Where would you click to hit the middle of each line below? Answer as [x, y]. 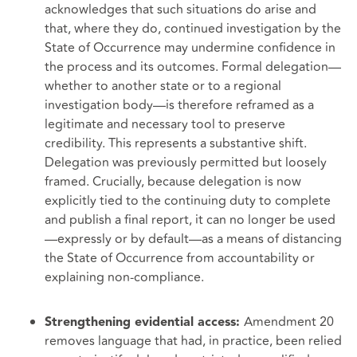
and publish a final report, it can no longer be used [190, 220]
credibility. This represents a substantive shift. [176, 144]
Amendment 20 [289, 322]
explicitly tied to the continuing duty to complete [188, 201]
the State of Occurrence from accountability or [180, 259]
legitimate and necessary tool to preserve [165, 125]
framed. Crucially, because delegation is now [173, 182]
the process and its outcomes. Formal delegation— [193, 67]
